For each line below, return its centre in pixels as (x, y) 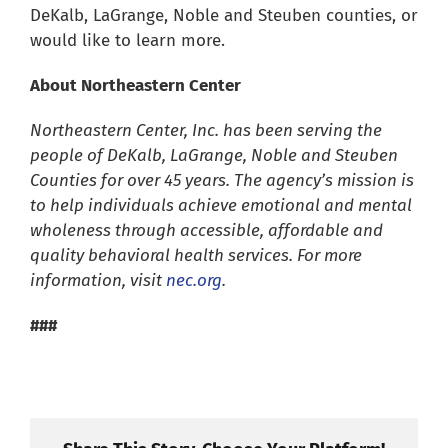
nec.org (193, 281)
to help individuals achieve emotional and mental (220, 206)
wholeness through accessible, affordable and (206, 231)
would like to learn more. (127, 41)
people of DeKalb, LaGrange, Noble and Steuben (213, 156)
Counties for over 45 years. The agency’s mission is (221, 181)
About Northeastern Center (135, 86)
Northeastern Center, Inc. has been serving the (205, 131)
